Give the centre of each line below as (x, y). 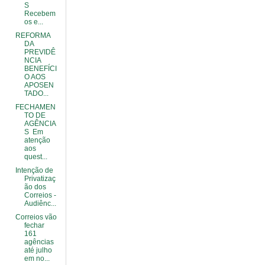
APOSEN (39, 85)
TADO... (36, 93)
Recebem (40, 14)
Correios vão (36, 217)
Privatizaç (40, 179)
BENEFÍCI (40, 69)
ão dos (35, 187)
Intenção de (34, 170)
